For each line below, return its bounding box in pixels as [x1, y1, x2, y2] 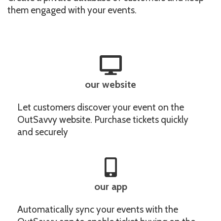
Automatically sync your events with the [17, 204, 178, 215]
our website [85, 78, 136, 90]
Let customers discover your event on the [17, 102, 184, 113]
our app [94, 181, 127, 192]
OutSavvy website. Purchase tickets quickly [17, 114, 188, 125]
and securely [17, 126, 68, 138]
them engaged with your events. [7, 4, 137, 16]
